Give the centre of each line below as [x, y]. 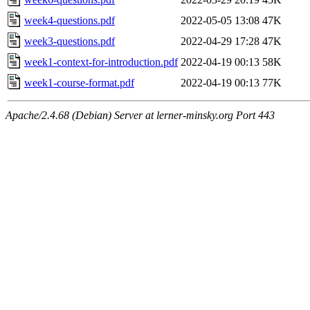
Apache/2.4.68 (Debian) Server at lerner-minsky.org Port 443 [140, 115]
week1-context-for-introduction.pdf [101, 62]
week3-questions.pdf [70, 41]
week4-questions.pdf [70, 20]
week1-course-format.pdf [79, 82]
